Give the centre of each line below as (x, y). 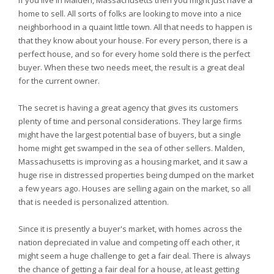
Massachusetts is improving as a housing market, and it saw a (133, 161)
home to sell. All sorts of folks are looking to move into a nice (130, 13)
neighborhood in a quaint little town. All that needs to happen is (135, 27)
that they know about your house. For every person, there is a (133, 40)
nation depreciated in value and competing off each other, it (129, 242)
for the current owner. (59, 81)
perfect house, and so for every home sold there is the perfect (134, 54)
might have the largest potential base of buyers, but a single (130, 135)
